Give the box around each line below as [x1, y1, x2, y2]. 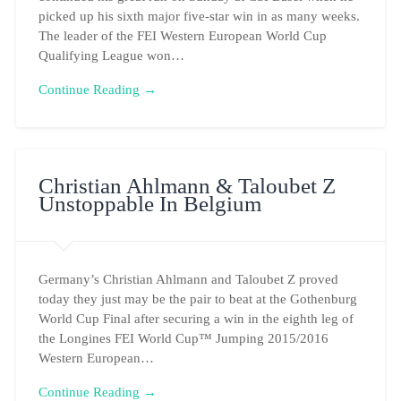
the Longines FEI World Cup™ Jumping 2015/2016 [38, 329, 328, 346]
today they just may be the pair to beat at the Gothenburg [38, 290, 357, 306]
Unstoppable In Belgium [38, 191, 261, 216]
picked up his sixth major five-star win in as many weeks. [38, 7, 360, 23]
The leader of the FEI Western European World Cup [38, 27, 327, 43]
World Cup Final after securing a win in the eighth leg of [38, 310, 354, 326]
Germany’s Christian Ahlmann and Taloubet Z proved [38, 270, 338, 286]
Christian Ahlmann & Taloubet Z [38, 173, 336, 198]
